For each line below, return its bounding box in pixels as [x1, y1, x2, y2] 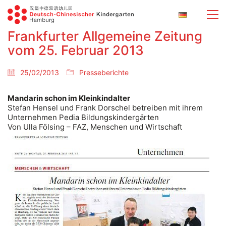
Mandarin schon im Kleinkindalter [8, 93, 130, 103]
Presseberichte [79, 68, 129, 77]
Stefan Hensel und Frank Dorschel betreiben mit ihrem [8, 103, 203, 112]
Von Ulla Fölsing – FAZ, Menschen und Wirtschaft [8, 122, 182, 132]
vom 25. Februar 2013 [8, 42, 144, 58]
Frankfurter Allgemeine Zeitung [8, 28, 202, 44]
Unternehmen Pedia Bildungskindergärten [8, 112, 159, 122]
